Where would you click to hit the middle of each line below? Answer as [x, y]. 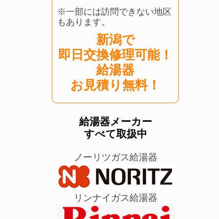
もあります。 [84, 22]
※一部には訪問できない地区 [114, 12]
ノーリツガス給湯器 [115, 157]
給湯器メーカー [115, 122]
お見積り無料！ [115, 85]
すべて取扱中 [115, 134]
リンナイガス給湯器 [115, 198]
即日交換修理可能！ [115, 55]
